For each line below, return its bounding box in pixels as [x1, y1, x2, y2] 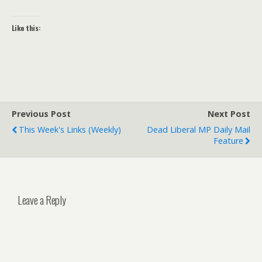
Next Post [208, 108, 250, 119]
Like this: [12, 23, 41, 33]
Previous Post [12, 108, 71, 119]
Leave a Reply [18, 191, 66, 208]
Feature [213, 135, 243, 146]
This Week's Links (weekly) [19, 124, 121, 135]
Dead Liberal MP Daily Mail [147, 124, 250, 135]
